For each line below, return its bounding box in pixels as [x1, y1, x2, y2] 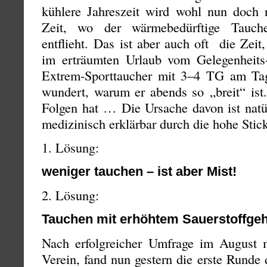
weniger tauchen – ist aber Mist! [42, 164, 237, 179]
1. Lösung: [42, 138, 99, 157]
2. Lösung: [42, 186, 99, 204]
